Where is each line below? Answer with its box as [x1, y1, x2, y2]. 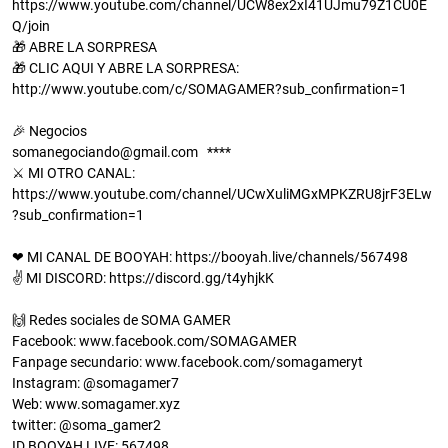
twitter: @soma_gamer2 [12, 417, 161, 434]
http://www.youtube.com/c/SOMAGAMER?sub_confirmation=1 [12, 81, 407, 98]
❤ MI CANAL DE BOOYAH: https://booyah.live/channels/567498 [12, 249, 408, 266]
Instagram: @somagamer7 [12, 375, 179, 392]
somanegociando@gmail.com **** [12, 144, 231, 161]
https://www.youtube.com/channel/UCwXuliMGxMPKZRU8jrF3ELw [12, 186, 432, 203]
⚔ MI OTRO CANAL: [12, 165, 135, 182]
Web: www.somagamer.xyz [12, 396, 180, 413]
